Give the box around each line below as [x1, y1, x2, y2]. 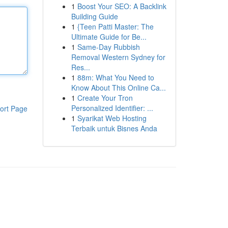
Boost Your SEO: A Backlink [77, 1, 166, 11]
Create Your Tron [77, 93, 133, 103]
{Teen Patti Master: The [77, 21, 154, 32]
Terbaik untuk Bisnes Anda [71, 123, 157, 133]
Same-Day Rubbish [77, 42, 140, 52]
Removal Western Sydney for [71, 52, 165, 62]
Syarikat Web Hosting [77, 113, 147, 123]
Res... [71, 62, 90, 72]
